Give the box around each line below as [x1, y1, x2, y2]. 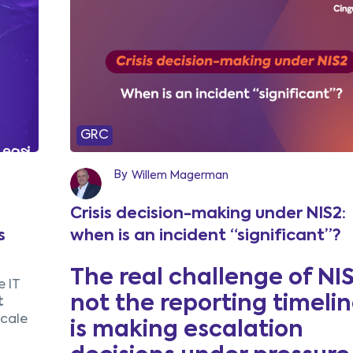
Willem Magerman [131, 170, 229, 181]
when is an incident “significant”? [69, 229, 341, 244]
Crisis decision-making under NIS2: [69, 206, 346, 222]
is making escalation [69, 319, 303, 342]
